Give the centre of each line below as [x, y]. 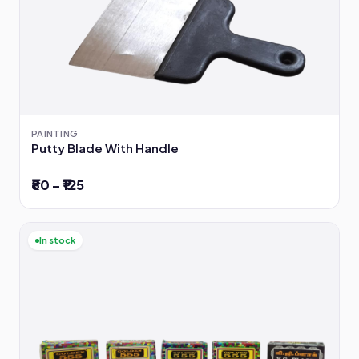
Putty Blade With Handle [105, 147]
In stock [57, 240]
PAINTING [55, 133]
